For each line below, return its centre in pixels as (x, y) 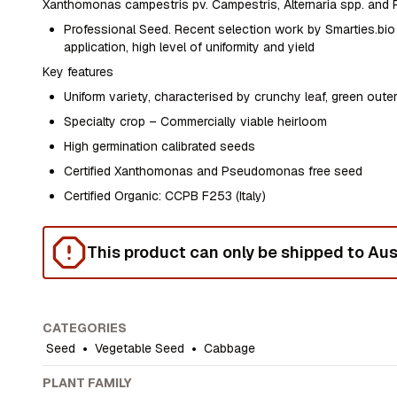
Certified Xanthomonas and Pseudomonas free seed (214, 171)
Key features (78, 72)
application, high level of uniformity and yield (190, 47)
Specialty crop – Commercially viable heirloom (196, 121)
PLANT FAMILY (88, 383)
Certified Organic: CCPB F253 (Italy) (165, 196)
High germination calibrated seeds (160, 146)
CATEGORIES (85, 328)
